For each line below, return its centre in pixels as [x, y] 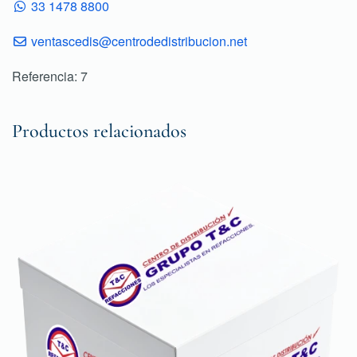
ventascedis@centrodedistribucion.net [139, 41]
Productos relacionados [99, 131]
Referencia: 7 [50, 76]
